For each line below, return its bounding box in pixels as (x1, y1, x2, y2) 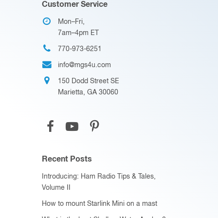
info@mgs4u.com (58, 61, 111, 69)
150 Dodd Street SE (58, 77, 119, 85)
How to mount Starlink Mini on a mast (42, 200, 157, 207)
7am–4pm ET (58, 29, 99, 36)
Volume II (42, 184, 71, 191)
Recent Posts (42, 155, 92, 163)
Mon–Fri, (58, 18, 85, 25)
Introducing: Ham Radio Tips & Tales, (42, 173, 156, 180)
